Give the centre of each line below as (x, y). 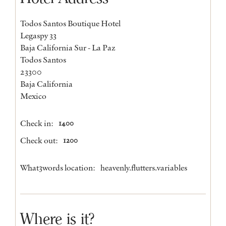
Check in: (37, 123)
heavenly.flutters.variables (144, 168)
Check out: (39, 140)
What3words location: (58, 168)
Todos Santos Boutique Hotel (70, 23)
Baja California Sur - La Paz (68, 48)
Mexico (33, 96)
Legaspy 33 (38, 36)
